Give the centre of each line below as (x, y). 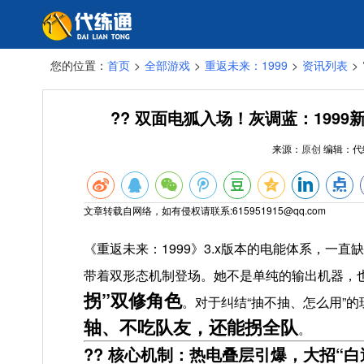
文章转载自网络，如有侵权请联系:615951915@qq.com (205, 210)
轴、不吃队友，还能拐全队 (191, 327)
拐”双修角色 (133, 300)
